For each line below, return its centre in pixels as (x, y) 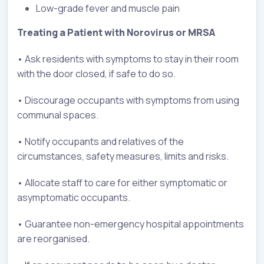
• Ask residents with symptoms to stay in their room (128, 59)
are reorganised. (53, 239)
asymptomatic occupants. (74, 198)
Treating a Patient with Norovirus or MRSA (116, 33)
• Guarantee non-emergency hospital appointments (131, 224)
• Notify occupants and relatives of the (100, 142)
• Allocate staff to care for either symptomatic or (122, 183)
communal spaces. (58, 115)
